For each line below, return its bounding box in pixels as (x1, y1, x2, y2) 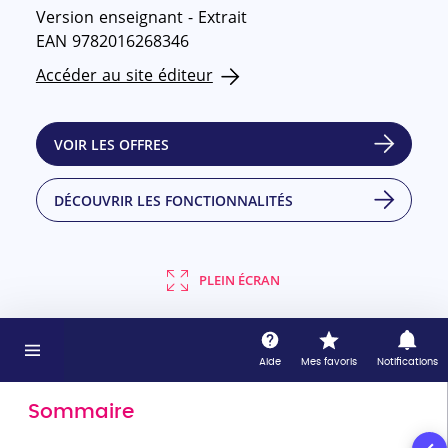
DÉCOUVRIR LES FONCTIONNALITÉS (54, 190, 294, 210)
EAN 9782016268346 (35, 30, 189, 52)
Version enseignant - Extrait (35, 6, 247, 28)
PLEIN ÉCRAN (199, 271, 280, 289)
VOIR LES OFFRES (54, 134, 170, 154)
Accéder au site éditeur (35, 64, 213, 86)
